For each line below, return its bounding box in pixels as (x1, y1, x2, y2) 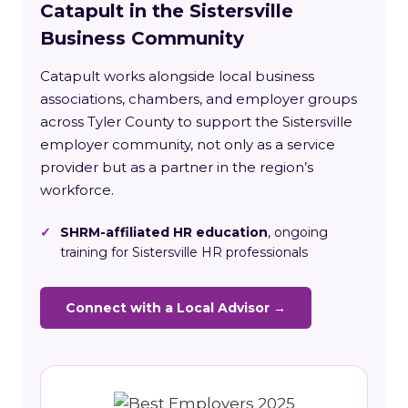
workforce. (40, 180, 114, 199)
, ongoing (268, 223, 328, 240)
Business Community (40, 26, 244, 49)
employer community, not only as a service (40, 135, 335, 153)
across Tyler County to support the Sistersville (40, 112, 352, 130)
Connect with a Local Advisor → (66, 299, 286, 316)
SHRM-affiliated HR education (60, 223, 268, 240)
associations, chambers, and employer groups (40, 89, 357, 107)
